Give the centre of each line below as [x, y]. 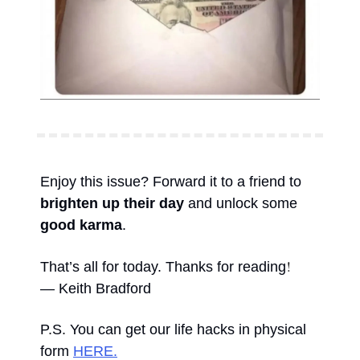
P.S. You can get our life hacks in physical [173, 330]
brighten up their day [112, 204]
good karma [81, 225]
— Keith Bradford [98, 289]
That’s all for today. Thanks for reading [163, 267]
